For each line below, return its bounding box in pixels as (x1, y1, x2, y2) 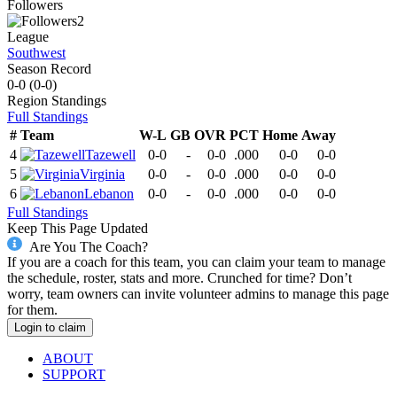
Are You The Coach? (28, 238, 148, 254)
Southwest (7, 44, 66, 60)
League (7, 28, 49, 44)
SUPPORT (43, 367, 105, 383)
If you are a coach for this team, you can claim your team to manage (7, 254, 385, 270)
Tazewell (85, 146, 136, 162)
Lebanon (84, 185, 134, 201)
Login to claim (14, 321, 86, 335)
